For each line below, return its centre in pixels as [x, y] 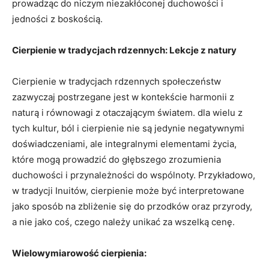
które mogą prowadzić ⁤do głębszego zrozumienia [116, 159]
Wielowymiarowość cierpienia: [79, 253]
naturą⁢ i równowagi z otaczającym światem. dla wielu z [127, 112]
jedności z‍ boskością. [57, 19]
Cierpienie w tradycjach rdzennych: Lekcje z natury [124, 50]
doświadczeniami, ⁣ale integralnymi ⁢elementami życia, [124, 144]
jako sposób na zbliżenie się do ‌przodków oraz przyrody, [132, 206]
